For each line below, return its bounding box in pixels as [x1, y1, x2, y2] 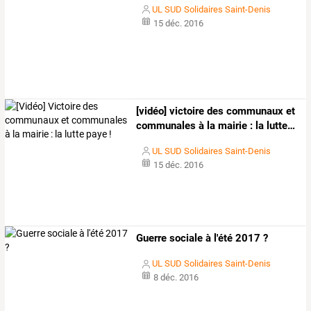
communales [136, 119, 196, 132]
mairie [215, 119, 248, 132]
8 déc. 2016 [153, 272, 199, 283]
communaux [224, 104, 284, 117]
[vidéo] [136, 104, 167, 117]
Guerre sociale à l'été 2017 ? [136, 232, 269, 245]
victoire [167, 104, 205, 117]
